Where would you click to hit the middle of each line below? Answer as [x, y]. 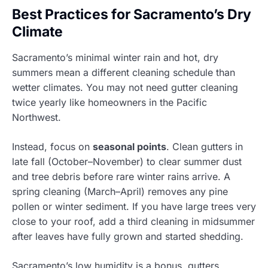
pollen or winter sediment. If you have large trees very [134, 206]
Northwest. [36, 117]
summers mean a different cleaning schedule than [124, 72]
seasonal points [130, 146]
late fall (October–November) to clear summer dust [127, 161]
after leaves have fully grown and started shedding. [128, 236]
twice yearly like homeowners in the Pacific [109, 102]
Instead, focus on [52, 146]
